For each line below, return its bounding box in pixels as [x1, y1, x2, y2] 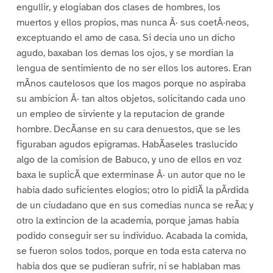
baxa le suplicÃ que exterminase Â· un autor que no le [16, 169, 246, 182]
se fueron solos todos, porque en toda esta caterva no [16, 245, 246, 258]
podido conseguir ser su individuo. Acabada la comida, [16, 230, 247, 243]
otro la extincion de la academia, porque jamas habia [16, 214, 239, 227]
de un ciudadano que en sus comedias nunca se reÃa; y [16, 199, 253, 212]
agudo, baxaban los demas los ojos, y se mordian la [16, 47, 233, 60]
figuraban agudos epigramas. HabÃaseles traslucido [16, 138, 238, 151]
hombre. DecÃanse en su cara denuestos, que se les [16, 123, 241, 136]
